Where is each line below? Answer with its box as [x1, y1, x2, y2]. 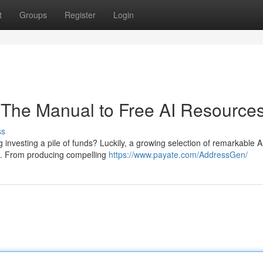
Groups [19, 9, 47, 21]
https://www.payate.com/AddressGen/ [109, 149, 248, 160]
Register [65, 9, 96, 21]
